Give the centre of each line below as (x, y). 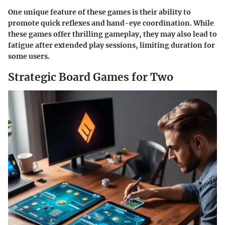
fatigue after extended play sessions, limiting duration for (111, 45)
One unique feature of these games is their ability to (99, 12)
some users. (29, 56)
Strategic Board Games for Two (91, 77)
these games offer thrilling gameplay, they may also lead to (113, 34)
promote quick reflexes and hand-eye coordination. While (111, 23)
